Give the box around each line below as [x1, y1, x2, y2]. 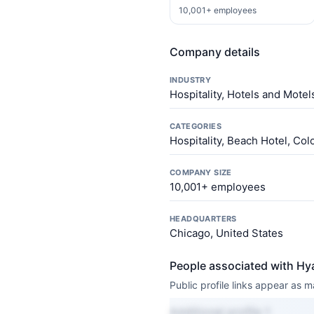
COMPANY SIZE [170, 168, 232, 177]
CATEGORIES [170, 121, 221, 131]
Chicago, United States [170, 226, 283, 240]
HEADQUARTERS [170, 214, 237, 224]
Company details [170, 45, 260, 59]
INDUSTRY [170, 75, 212, 85]
